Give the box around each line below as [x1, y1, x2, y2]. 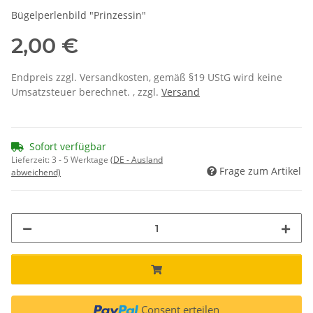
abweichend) [11, 166, 61, 179]
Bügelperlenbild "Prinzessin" [11, 8, 146, 22]
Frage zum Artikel [219, 164, 301, 178]
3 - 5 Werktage [52, 154, 110, 166]
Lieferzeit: [11, 154, 52, 166]
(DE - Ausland [110, 154, 163, 166]
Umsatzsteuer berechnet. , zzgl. [11, 85, 161, 99]
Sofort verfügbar [29, 140, 106, 154]
